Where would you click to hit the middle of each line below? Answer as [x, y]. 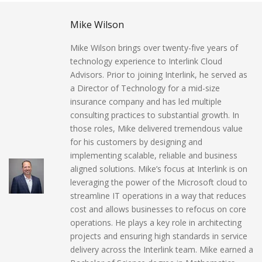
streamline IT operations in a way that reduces [158, 196]
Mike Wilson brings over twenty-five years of [154, 48]
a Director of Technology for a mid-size [145, 88]
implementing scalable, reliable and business [154, 156]
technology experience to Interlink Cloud [146, 61]
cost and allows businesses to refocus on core [158, 209]
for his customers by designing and [136, 142]
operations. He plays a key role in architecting [156, 223]
